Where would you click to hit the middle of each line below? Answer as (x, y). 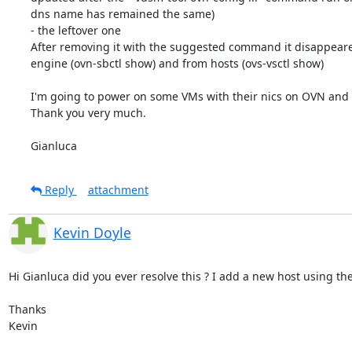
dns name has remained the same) (122, 13)
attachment (118, 189)
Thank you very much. (88, 112)
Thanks (29, 309)
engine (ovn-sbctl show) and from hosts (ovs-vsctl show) (177, 63)
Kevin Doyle (92, 232)
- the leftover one (75, 30)
